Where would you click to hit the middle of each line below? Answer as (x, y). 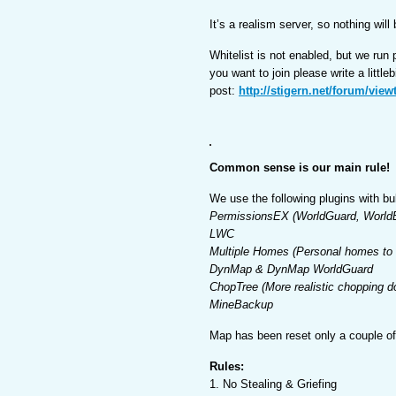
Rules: (227, 366)
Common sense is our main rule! (300, 168)
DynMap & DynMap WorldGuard (291, 269)
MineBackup (241, 305)
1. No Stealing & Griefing (273, 384)
